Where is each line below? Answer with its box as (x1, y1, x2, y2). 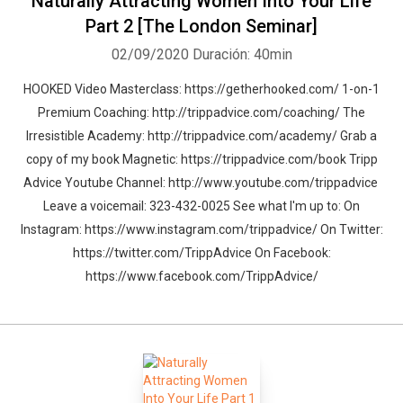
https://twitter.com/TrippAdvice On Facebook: (72, 246, 331, 260)
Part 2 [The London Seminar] (85, 15, 318, 37)
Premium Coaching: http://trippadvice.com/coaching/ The (38, 105, 365, 120)
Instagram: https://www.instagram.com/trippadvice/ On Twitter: (20, 222, 383, 237)
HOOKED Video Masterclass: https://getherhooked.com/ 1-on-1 (23, 82, 380, 96)
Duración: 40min (192, 46, 292, 63)
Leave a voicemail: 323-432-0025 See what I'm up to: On (43, 199, 360, 213)
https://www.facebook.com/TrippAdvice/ (85, 269, 318, 283)
